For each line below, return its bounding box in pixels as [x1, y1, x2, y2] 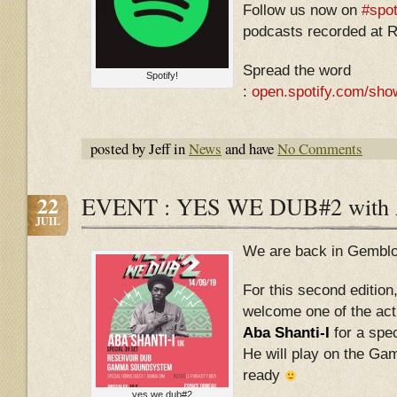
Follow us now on [243, 2, 362, 19]
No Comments [277, 138, 362, 159]
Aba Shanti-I [243, 324, 330, 341]
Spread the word [243, 62, 351, 79]
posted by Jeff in [90, 138, 189, 159]
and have [222, 138, 277, 159]
